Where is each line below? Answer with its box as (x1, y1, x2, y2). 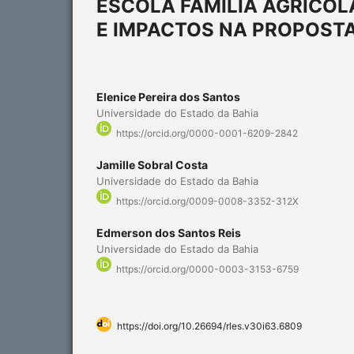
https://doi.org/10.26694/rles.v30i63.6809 (117, 320, 302, 333)
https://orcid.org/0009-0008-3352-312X (116, 195, 299, 208)
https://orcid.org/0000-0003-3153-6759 (116, 263, 299, 276)
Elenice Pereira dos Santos (96, 89, 240, 104)
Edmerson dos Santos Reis (96, 226, 241, 240)
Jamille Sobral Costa (96, 158, 208, 172)
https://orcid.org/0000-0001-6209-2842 (116, 127, 298, 140)
